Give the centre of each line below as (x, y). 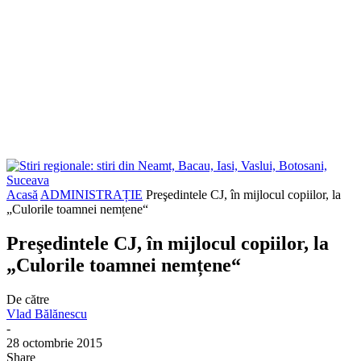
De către (28, 299)
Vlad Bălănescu (47, 313)
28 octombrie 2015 (54, 342)
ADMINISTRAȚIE (91, 195)
